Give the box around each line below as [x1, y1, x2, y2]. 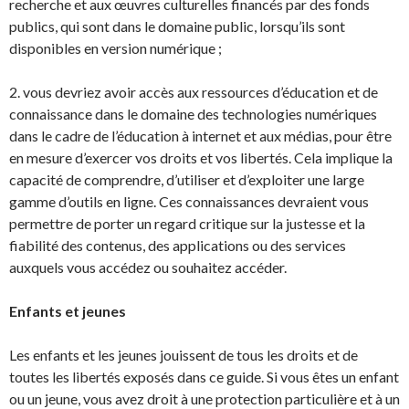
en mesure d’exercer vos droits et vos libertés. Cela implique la [9, 149, 393, 166]
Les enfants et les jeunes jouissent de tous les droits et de [9, 346, 358, 363]
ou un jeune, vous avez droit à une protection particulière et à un [9, 390, 400, 407]
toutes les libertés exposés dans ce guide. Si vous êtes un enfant [9, 368, 399, 385]
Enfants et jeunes [9, 302, 126, 320]
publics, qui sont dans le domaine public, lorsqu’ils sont [9, 17, 345, 35]
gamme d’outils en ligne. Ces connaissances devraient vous [9, 193, 369, 210]
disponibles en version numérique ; [9, 39, 222, 57]
